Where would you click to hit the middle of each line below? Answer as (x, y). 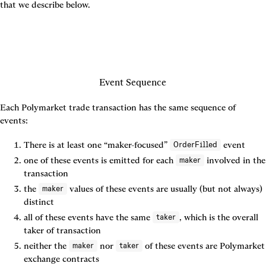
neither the (46, 246)
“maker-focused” (136, 145)
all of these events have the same (88, 217)
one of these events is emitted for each (100, 160)
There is (40, 145)
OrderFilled (195, 145)
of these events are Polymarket (204, 246)
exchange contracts (61, 259)
